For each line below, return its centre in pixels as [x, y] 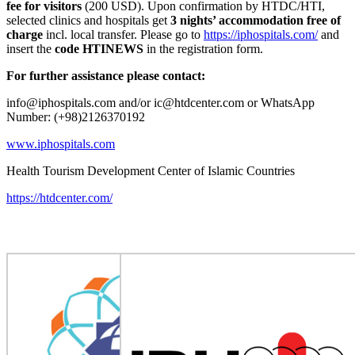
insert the [31, 48]
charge [25, 34]
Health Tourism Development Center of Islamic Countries [151, 170]
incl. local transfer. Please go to [123, 34]
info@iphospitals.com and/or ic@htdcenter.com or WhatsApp [160, 102]
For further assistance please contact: [106, 75]
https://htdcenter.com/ [59, 197]
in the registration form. [203, 48]
